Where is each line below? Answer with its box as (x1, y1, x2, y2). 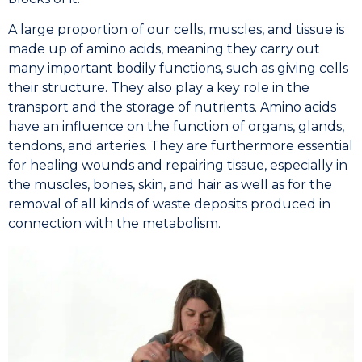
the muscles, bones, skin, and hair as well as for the (8, 177, 332, 193)
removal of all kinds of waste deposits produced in (8, 196, 330, 213)
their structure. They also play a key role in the (8, 80, 309, 96)
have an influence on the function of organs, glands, (8, 119, 344, 135)
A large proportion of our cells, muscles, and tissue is (8, 22, 344, 38)
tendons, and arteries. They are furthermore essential (8, 138, 353, 154)
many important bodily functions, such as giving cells (8, 61, 348, 77)
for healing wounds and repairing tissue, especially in (8, 158, 347, 174)
